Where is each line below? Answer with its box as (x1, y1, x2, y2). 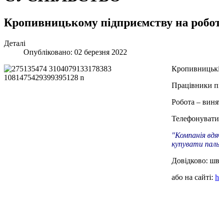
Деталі (4, 39, 25, 47)
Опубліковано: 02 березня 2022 (23, 47, 127, 56)
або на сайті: (172, 173, 215, 181)
